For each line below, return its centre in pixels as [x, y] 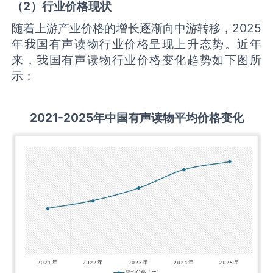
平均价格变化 [209, 117]
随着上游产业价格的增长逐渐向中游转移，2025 [136, 28]
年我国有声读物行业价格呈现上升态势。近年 [136, 44]
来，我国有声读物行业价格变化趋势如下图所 [136, 59]
